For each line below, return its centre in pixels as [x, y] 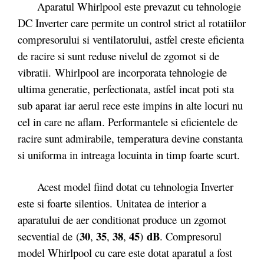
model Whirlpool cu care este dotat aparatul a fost [125, 252]
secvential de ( [49, 236]
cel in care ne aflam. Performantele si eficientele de [128, 122]
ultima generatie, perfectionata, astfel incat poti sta [126, 89]
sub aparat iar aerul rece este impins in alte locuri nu [130, 105]
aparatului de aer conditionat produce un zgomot [122, 219]
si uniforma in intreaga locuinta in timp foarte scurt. [129, 155]
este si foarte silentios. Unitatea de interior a [112, 203]
